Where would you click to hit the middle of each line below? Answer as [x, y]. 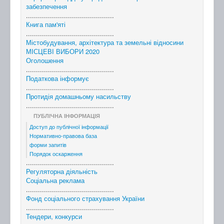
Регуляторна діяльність [62, 171]
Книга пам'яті [46, 24]
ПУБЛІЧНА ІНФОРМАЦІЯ [67, 116]
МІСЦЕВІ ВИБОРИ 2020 [63, 51]
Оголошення [45, 60]
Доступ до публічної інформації [69, 127]
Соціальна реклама [55, 180]
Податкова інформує [57, 78]
